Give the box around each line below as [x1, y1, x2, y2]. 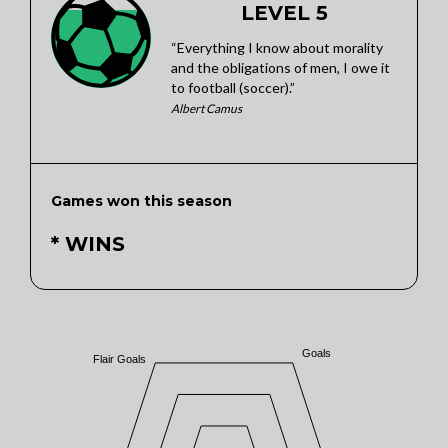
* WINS [51, 232, 125, 256]
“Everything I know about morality [171, 39, 383, 56]
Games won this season [51, 192, 232, 210]
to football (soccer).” [171, 79, 295, 96]
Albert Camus [171, 101, 242, 116]
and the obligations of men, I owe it [171, 59, 390, 76]
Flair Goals [93, 352, 147, 365]
